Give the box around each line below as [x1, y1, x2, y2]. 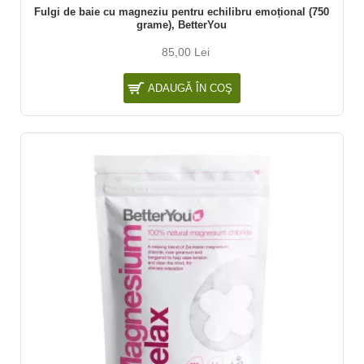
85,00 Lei [162, 45, 210, 58]
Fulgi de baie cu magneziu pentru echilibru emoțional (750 [34, 5, 330, 18]
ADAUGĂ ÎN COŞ [147, 81, 232, 94]
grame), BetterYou [136, 18, 227, 31]
